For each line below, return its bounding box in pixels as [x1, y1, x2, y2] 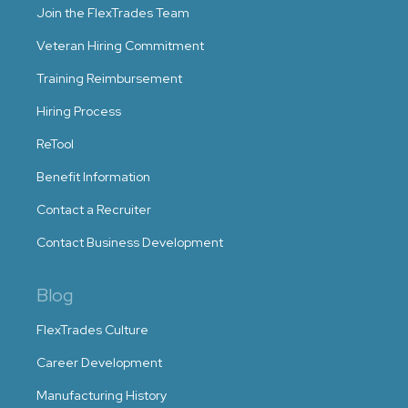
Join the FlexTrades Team [36, 4, 189, 21]
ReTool [36, 135, 74, 152]
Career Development [36, 353, 162, 371]
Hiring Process [36, 102, 121, 119]
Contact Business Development [36, 233, 223, 250]
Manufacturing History [36, 386, 167, 403]
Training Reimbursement [36, 69, 182, 87]
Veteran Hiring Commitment [36, 36, 204, 54]
